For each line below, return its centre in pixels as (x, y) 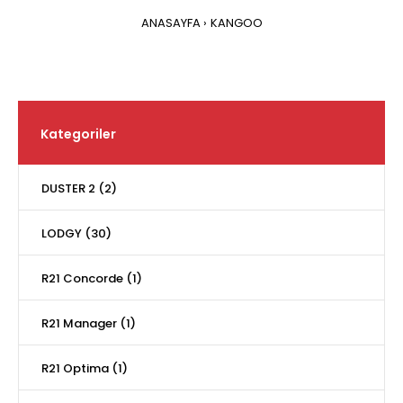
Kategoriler (78, 134)
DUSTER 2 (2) (79, 188)
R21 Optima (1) (85, 368)
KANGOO (236, 23)
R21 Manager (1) (89, 323)
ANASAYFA (170, 23)
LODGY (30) (76, 233)
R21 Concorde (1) (92, 278)
